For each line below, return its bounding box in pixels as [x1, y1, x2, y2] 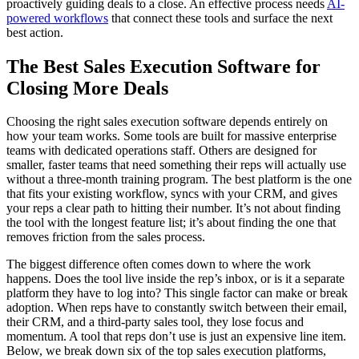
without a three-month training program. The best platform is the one [6, 172, 352, 187]
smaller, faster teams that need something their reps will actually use [6, 158, 346, 172]
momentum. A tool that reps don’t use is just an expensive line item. [6, 329, 346, 344]
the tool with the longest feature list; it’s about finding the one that [6, 216, 336, 230]
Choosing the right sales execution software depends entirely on [6, 115, 328, 129]
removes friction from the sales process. [6, 230, 205, 244]
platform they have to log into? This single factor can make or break [6, 286, 348, 301]
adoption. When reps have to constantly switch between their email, [6, 301, 347, 315]
